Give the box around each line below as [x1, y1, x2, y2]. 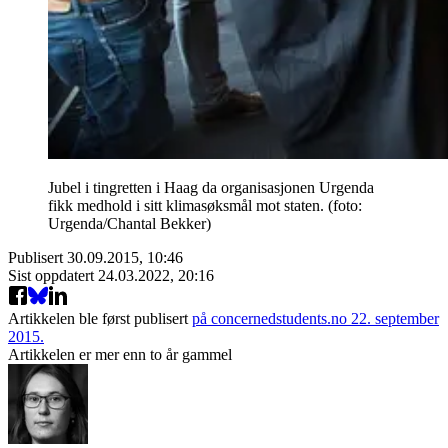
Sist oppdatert [8, 266, 98, 284]
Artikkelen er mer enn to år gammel [8, 345, 232, 363]
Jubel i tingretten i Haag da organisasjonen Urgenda [48, 178, 374, 196]
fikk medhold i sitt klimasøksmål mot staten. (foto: [48, 196, 362, 214]
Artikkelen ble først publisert [8, 309, 188, 327]
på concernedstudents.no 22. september [192, 309, 439, 327]
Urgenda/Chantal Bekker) [48, 214, 211, 232]
